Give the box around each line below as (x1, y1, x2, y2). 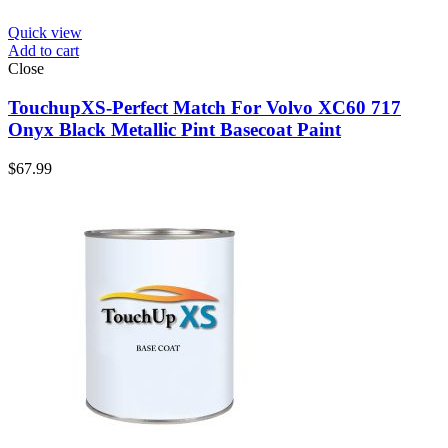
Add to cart (8, 42, 79, 60)
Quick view (8, 24, 82, 42)
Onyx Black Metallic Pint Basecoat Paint (8, 118, 341, 140)
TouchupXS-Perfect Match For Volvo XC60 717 (8, 96, 401, 118)
